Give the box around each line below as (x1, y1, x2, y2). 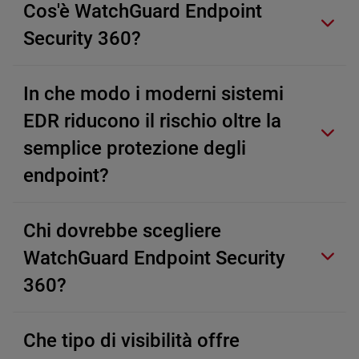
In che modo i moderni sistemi (23, 82, 284, 105)
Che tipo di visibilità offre (23, 329, 240, 352)
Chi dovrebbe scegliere (23, 219, 221, 242)
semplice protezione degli (23, 136, 246, 159)
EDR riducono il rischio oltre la (23, 109, 281, 132)
